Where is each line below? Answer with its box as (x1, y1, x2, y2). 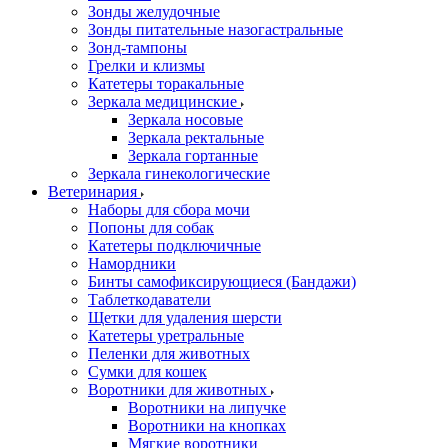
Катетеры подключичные (88, 237, 261, 254)
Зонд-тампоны (88, 39, 187, 56)
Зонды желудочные (88, 3, 220, 20)
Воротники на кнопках (128, 417, 286, 434)
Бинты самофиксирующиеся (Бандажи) (88, 273, 356, 290)
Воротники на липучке (128, 399, 286, 416)
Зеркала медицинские (88, 93, 241, 110)
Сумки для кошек (88, 363, 207, 380)
